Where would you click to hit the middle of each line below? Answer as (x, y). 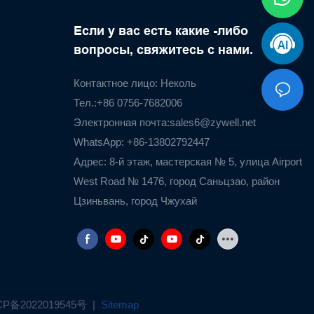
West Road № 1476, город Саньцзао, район (176, 181)
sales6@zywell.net (212, 122)
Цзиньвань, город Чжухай (135, 200)
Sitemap (118, 305)
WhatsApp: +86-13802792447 (141, 142)
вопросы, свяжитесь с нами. (163, 49)
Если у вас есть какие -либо (161, 30)
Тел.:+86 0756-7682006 (128, 102)
